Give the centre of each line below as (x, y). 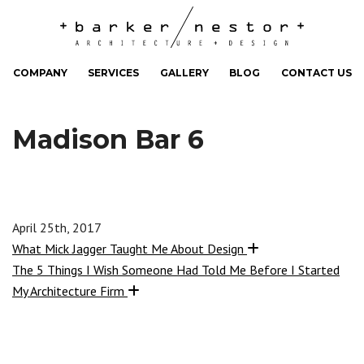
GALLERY (184, 73)
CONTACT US (316, 73)
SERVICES (113, 73)
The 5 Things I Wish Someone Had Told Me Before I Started (176, 270)
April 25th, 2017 (57, 228)
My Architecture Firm (68, 291)
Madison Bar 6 (108, 139)
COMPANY (40, 73)
